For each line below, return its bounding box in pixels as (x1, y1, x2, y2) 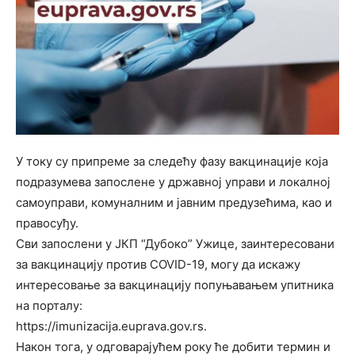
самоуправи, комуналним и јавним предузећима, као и (16, 194, 332, 210)
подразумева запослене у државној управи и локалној (16, 174, 330, 189)
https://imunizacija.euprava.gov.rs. (16, 318, 207, 334)
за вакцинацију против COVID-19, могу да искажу (16, 256, 300, 272)
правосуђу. (16, 215, 78, 231)
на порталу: (16, 297, 82, 313)
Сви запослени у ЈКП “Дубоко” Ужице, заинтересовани (16, 235, 334, 251)
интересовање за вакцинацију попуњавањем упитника (16, 277, 334, 292)
